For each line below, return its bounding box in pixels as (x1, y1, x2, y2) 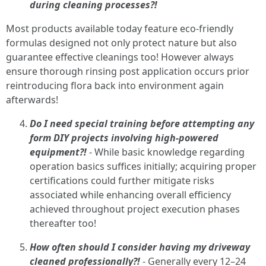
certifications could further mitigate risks (30, 174, 214, 187)
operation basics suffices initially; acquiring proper (30, 160, 256, 173)
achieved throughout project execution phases (30, 202, 240, 216)
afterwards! (6, 93, 58, 106)
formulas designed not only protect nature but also (6, 36, 237, 49)
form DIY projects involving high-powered (30, 131, 218, 144)
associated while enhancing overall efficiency (30, 188, 231, 201)
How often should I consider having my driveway (30, 240, 250, 254)
